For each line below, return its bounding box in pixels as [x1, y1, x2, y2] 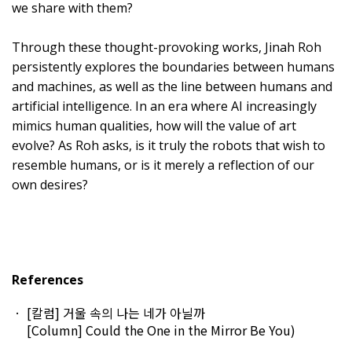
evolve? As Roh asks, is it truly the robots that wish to [12, 137, 325, 155]
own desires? [12, 176, 88, 194]
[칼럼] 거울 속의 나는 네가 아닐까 [27, 303, 206, 323]
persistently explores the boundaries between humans [12, 58, 335, 76]
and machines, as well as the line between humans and [12, 78, 332, 96]
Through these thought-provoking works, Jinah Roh [12, 38, 321, 57]
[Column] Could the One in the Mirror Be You [27, 321, 291, 340]
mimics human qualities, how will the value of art [12, 117, 296, 135]
